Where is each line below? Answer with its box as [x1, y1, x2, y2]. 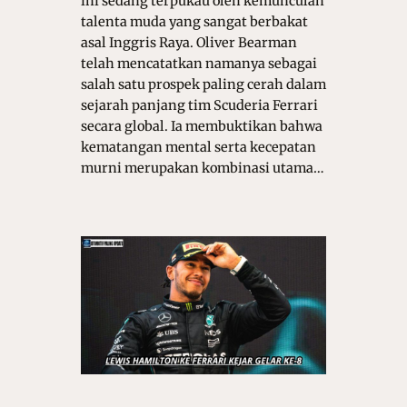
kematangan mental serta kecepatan [80, 139, 316, 156]
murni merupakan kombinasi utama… [80, 160, 324, 177]
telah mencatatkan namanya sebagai [80, 55, 317, 73]
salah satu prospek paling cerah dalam [80, 76, 326, 94]
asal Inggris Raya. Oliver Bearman [80, 35, 297, 52]
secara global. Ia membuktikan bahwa [80, 118, 323, 135]
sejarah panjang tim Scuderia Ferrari [80, 97, 318, 114]
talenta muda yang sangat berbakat [80, 14, 308, 31]
